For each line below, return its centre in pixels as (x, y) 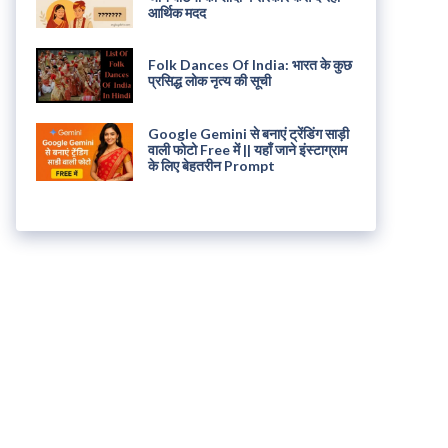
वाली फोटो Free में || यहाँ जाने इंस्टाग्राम (247, 149)
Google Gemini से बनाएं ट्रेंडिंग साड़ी (248, 133)
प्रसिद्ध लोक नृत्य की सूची (209, 81)
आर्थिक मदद (176, 12)
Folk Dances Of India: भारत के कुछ (249, 65)
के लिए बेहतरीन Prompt (211, 165)
